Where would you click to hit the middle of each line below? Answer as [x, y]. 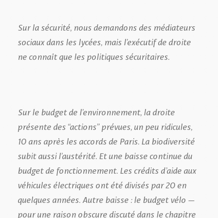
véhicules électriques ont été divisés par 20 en [102, 184]
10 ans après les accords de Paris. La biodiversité [106, 140]
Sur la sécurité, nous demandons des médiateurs [106, 27]
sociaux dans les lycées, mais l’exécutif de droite [104, 41]
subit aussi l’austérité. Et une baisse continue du [105, 155]
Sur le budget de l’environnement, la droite [96, 111]
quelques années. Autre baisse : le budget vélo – [106, 199]
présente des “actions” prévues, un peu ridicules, [105, 126]
